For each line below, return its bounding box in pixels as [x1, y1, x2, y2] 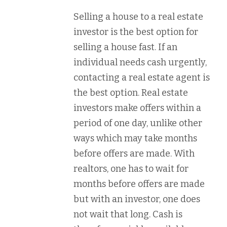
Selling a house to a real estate [73, 11, 203, 22]
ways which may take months [73, 133, 197, 144]
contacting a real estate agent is [73, 72, 210, 83]
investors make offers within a [73, 102, 201, 113]
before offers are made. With [73, 148, 195, 159]
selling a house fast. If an [73, 42, 177, 53]
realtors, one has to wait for [73, 163, 188, 174]
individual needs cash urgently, [73, 57, 207, 68]
